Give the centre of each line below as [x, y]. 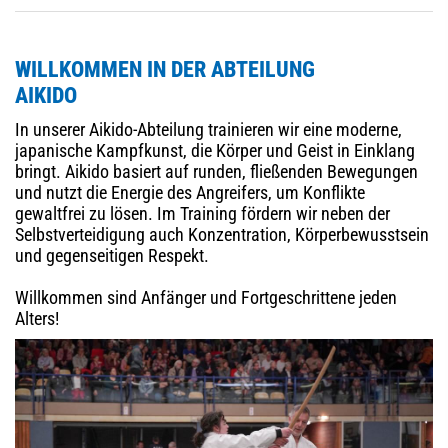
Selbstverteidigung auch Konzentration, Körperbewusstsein [222, 235]
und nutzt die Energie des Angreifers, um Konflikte [190, 193]
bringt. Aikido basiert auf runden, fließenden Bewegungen [216, 172]
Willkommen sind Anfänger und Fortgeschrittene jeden [206, 298]
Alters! [37, 319]
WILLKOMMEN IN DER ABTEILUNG [165, 70]
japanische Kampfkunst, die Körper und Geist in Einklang [215, 151]
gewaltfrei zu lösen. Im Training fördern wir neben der [202, 214]
